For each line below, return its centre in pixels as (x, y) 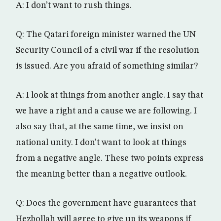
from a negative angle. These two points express (110, 158)
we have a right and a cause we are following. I (106, 111)
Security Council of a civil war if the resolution (108, 50)
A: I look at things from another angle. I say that (110, 95)
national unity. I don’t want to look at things (101, 143)
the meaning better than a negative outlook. (101, 174)
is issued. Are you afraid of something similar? (107, 66)
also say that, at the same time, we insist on (100, 127)
